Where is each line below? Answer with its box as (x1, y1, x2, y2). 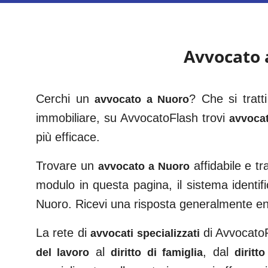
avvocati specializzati (90, 227, 200, 239)
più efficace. (36, 130, 100, 144)
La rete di (36, 226, 91, 239)
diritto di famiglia (111, 246, 203, 258)
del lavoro (36, 246, 90, 258)
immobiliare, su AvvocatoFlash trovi (36, 111, 225, 124)
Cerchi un (36, 92, 95, 105)
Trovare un (36, 159, 98, 172)
